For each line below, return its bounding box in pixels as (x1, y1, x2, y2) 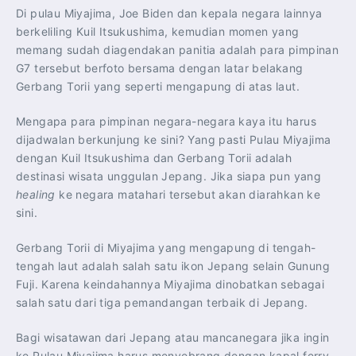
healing (16, 187, 60, 201)
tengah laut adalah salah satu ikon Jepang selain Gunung (16, 258, 330, 273)
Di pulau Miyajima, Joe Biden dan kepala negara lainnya (16, 6, 323, 20)
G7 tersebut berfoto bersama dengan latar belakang (16, 60, 304, 75)
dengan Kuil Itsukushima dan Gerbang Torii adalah (16, 150, 292, 164)
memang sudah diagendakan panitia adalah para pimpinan (16, 42, 339, 56)
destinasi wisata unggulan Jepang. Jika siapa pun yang (16, 168, 322, 183)
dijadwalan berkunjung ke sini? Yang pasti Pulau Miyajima (16, 132, 331, 146)
